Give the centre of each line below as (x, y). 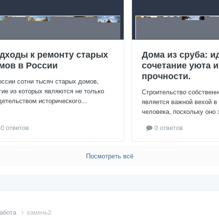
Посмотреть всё (109, 155)
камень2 (39, 212)
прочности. (166, 76)
